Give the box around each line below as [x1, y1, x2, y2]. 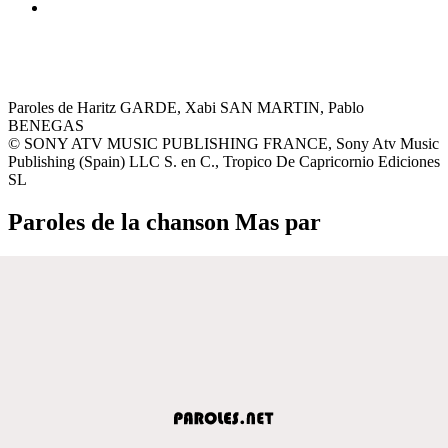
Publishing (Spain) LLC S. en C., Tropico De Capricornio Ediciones [8, 152, 440, 170]
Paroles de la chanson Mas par [8, 208, 321, 235]
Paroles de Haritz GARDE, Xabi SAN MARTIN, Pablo [8, 98, 364, 116]
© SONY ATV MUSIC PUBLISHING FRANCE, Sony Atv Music [8, 134, 439, 152]
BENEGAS [8, 116, 84, 134]
